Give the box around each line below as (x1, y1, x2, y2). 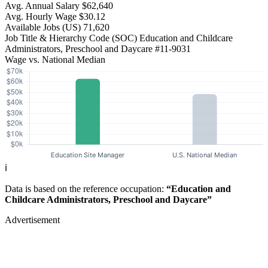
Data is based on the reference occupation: (5, 184, 166, 194)
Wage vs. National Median (5, 54, 105, 65)
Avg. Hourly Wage (5, 11, 77, 22)
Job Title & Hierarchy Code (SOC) (5, 33, 137, 44)
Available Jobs (5, 22, 62, 33)
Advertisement (5, 215, 60, 226)
